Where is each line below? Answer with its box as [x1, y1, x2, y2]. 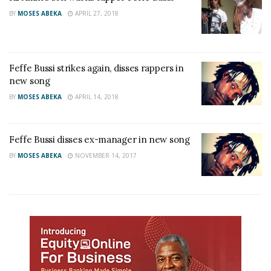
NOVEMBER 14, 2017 [73, 151, 137, 160]
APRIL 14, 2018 [73, 93, 119, 101]
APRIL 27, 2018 [73, 8, 119, 18]
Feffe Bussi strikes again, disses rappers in [9, 62, 184, 74]
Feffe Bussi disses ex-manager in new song [9, 133, 190, 145]
